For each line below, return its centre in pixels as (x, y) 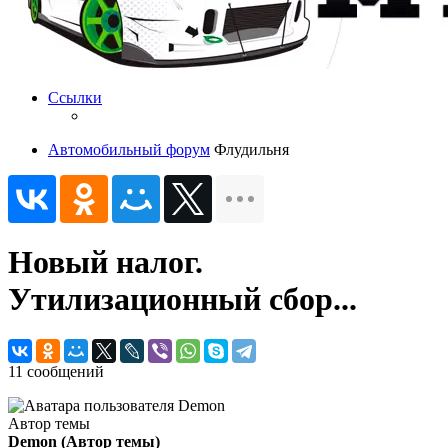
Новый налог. (105, 262)
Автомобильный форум (129, 149)
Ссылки (75, 97)
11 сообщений (56, 372)
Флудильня (251, 149)
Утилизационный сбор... (182, 299)
